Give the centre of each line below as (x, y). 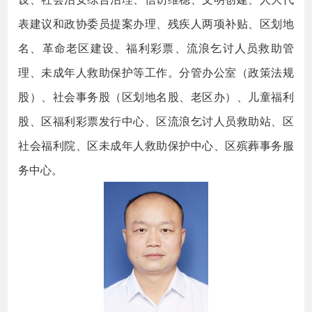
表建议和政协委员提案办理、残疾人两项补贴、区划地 (156, 23)
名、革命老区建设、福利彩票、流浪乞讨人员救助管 (156, 47)
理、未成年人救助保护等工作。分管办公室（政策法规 (156, 72)
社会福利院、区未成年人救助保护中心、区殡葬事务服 (156, 145)
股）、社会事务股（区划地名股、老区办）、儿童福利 (156, 96)
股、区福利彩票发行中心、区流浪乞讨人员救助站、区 (156, 120)
